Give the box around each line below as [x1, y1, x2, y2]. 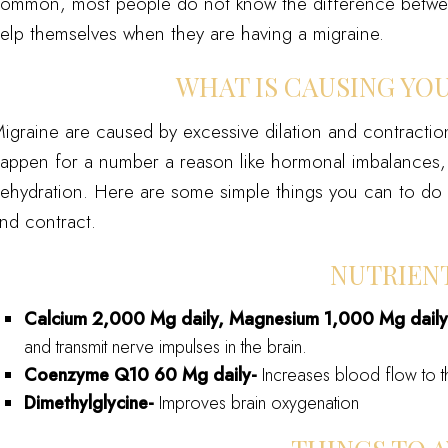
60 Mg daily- [154, 362, 258, 389]
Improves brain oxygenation [154, 390, 360, 417]
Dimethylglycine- [24, 390, 155, 417]
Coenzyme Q [24, 362, 130, 389]
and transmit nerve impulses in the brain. [24, 334, 308, 361]
